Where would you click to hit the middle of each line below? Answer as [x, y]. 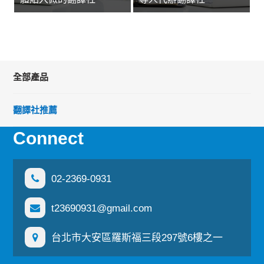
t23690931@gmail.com [102, 209]
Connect [49, 138]
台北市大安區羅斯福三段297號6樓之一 [137, 238]
